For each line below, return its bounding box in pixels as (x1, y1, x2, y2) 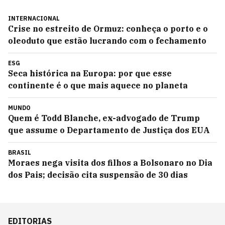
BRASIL (8, 149, 31, 157)
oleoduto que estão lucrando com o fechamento (8, 36, 206, 46)
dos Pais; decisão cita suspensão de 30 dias (8, 170, 188, 180)
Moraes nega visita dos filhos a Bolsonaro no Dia (8, 158, 212, 168)
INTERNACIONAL (8, 15, 60, 23)
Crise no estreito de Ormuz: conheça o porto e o (8, 24, 208, 34)
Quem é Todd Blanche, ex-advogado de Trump (8, 113, 200, 124)
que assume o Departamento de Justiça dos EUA (8, 125, 210, 136)
